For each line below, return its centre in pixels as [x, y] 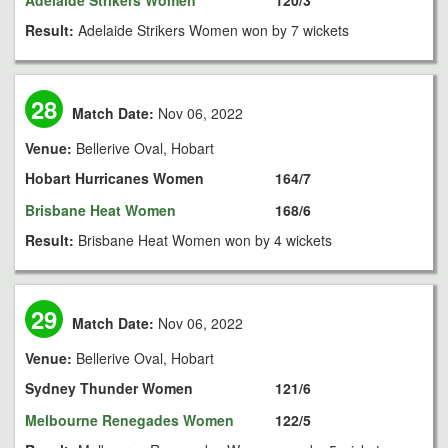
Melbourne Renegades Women [129, 420]
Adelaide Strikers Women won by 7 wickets [213, 30]
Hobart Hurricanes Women [114, 178]
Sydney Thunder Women [109, 388]
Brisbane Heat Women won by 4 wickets [205, 240]
